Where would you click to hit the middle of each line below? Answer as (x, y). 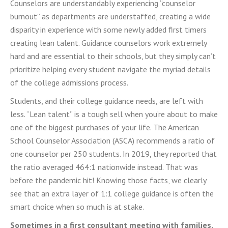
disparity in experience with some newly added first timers (108, 30)
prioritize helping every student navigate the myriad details (110, 69)
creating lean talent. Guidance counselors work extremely (108, 43)
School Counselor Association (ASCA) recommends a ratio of (112, 140)
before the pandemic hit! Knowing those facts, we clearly (108, 180)
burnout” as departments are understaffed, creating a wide (110, 16)
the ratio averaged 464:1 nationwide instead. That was (104, 167)
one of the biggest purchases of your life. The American (105, 127)
